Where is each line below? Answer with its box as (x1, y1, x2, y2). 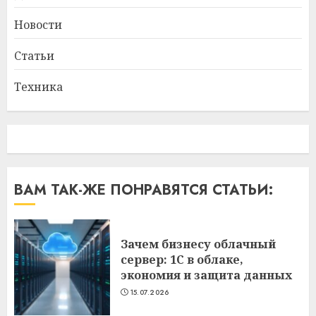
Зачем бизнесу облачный (121, 236, 276, 252)
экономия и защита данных (121, 267, 292, 283)
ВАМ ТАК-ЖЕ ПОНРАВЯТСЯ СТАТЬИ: (14, 180, 273, 200)
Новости (14, 17, 62, 32)
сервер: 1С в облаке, (121, 252, 243, 267)
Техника (14, 79, 63, 95)
